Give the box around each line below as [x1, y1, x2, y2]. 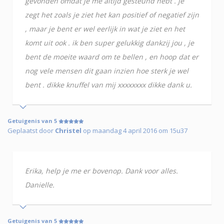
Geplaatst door [7, 126, 55, 135]
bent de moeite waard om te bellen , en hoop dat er [25, 52, 198, 62]
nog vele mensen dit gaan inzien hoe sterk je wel [25, 66, 188, 76]
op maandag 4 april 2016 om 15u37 [81, 126, 187, 135]
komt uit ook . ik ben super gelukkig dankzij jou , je [25, 38, 194, 48]
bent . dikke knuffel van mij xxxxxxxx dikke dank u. [25, 80, 192, 90]
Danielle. [25, 180, 54, 190]
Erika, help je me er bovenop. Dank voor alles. [25, 166, 178, 176]
